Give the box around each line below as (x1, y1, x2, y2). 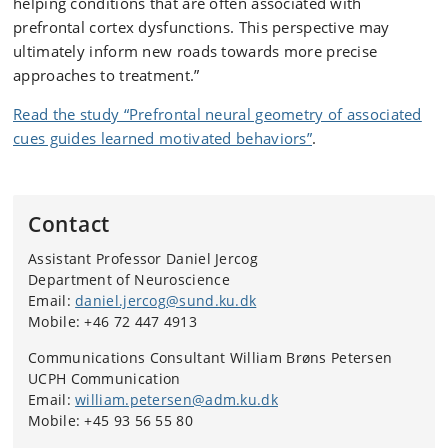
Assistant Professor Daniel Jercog (28, 249, 258, 268)
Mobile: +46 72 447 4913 (28, 312, 197, 331)
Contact (28, 210, 110, 238)
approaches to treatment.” (13, 65, 200, 85)
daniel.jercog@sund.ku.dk (75, 291, 257, 310)
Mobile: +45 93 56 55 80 (28, 411, 193, 430)
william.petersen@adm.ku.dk (75, 390, 278, 409)
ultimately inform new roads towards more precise (13, 41, 378, 61)
